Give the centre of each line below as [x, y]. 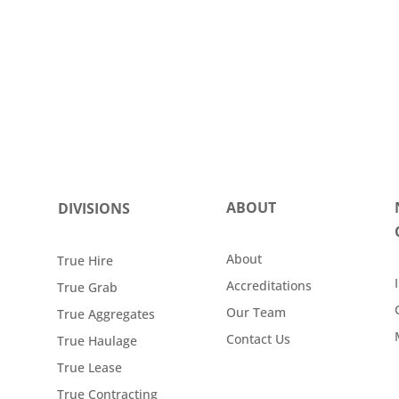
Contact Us [258, 339]
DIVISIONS [94, 208]
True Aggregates [106, 314]
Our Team [256, 313]
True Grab [88, 288]
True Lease [90, 368]
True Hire [85, 261]
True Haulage [98, 341]
